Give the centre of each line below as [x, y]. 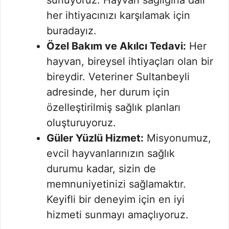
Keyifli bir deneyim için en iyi [116, 199]
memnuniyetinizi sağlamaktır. [116, 184]
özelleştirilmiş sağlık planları [113, 107]
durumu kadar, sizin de [101, 168]
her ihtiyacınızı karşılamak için [118, 15]
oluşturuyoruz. [81, 122]
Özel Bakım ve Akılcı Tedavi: [116, 46]
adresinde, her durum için [108, 92]
